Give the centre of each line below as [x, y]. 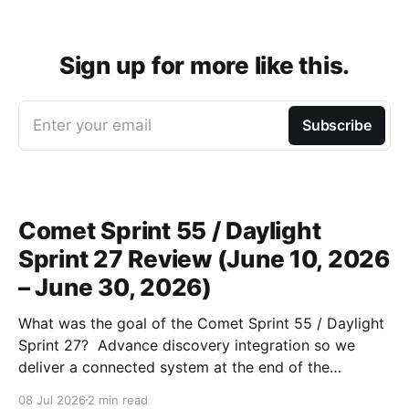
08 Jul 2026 [52, 399]
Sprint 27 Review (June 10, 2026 [204, 258]
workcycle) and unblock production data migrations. [200, 388]
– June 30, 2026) [115, 287]
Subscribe [336, 125]
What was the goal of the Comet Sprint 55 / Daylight [201, 323]
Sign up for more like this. [204, 65]
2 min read [118, 399]
